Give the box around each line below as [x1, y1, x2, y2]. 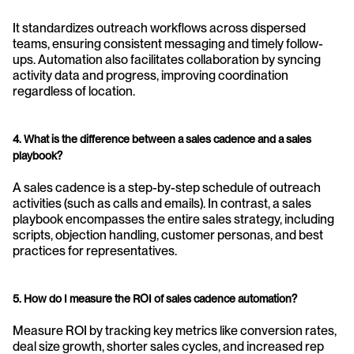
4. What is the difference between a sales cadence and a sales [13, 133, 311, 146]
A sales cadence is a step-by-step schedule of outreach [13, 180, 321, 196]
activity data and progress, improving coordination [13, 68, 288, 84]
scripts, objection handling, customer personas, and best [13, 228, 323, 243]
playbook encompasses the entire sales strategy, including [13, 212, 334, 228]
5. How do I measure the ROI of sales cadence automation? [13, 292, 297, 306]
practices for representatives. [13, 243, 177, 259]
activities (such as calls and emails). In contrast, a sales [13, 196, 311, 212]
